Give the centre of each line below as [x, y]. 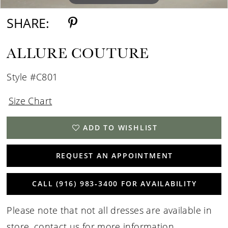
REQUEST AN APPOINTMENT [115, 156]
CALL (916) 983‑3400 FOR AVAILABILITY [115, 184]
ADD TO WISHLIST [121, 127]
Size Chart [30, 101]
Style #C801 [32, 77]
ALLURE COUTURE [78, 53]
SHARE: [28, 23]
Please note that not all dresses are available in [109, 210]
